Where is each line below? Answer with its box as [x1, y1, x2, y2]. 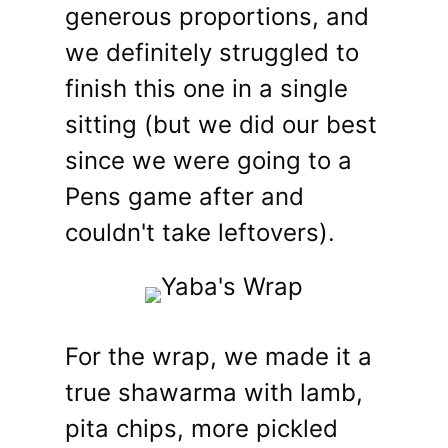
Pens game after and [65, 182, 304, 212]
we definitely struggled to [65, 38, 359, 68]
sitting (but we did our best [65, 110, 377, 140]
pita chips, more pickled [65, 414, 338, 444]
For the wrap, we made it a [65, 342, 372, 372]
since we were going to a [65, 146, 352, 176]
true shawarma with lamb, [65, 378, 363, 408]
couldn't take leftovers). [65, 218, 335, 248]
